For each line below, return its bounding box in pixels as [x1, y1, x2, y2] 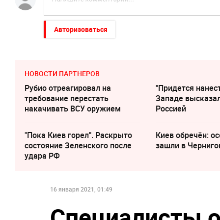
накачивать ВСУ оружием [25, 103, 121, 114]
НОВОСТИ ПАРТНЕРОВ [25, 68, 100, 78]
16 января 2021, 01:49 [50, 185, 112, 193]
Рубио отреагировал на [25, 82, 111, 93]
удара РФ [25, 150, 60, 161]
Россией [156, 103, 187, 114]
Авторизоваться [54, 24, 108, 34]
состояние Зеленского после [25, 139, 132, 151]
